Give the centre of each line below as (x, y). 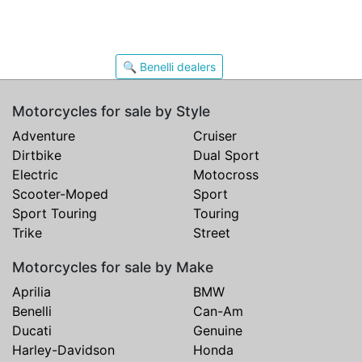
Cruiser (215, 135)
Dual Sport (226, 155)
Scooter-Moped (60, 194)
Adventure (44, 135)
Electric (35, 174)
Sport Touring (55, 213)
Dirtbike (37, 155)
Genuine (218, 330)
